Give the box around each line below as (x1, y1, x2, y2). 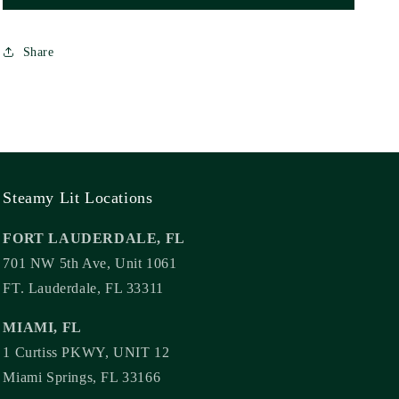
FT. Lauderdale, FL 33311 (3, 281, 164, 296)
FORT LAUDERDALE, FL (3, 231, 185, 246)
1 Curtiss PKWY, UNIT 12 (3, 345, 170, 360)
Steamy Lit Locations (3, 189, 153, 207)
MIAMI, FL (3, 320, 82, 335)
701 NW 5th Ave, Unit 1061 (3, 256, 177, 271)
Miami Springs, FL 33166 (3, 370, 161, 385)
